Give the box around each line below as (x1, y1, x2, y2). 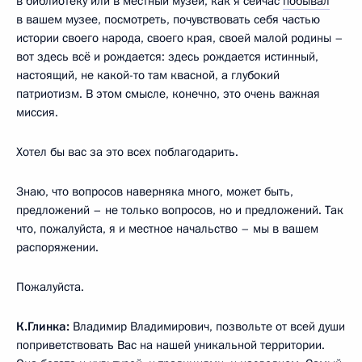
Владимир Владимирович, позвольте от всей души (73, 318, 345, 335)
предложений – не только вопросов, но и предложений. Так (16, 201, 343, 218)
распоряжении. (16, 238, 99, 255)
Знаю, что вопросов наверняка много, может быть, (16, 183, 293, 200)
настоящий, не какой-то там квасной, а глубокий (16, 66, 280, 83)
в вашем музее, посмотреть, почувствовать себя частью (16, 11, 320, 27)
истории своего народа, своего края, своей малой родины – (16, 29, 343, 46)
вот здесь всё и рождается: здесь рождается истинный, (16, 48, 318, 65)
